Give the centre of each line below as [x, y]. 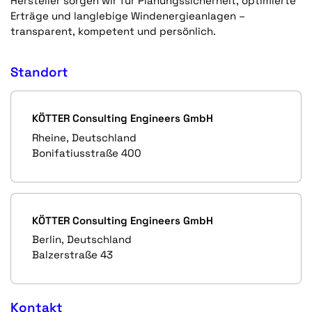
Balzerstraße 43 [72, 255]
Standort [39, 72]
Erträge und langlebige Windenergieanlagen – [128, 16]
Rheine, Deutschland [84, 137]
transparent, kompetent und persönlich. [113, 31]
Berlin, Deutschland [82, 240]
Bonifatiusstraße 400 [87, 153]
